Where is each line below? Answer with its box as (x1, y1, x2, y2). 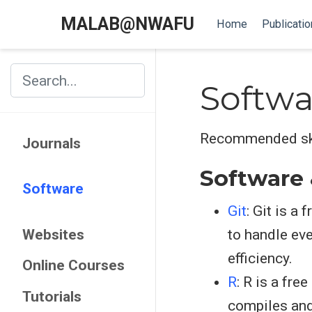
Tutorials (22, 288, 81, 305)
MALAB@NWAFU (61, 14, 194, 34)
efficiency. (228, 250, 292, 267)
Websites (22, 226, 84, 243)
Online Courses (22, 257, 125, 274)
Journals (22, 134, 81, 152)
